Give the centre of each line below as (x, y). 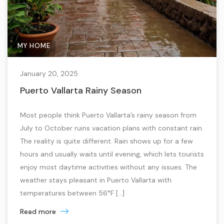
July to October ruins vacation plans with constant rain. (112, 128)
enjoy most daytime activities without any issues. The (108, 167)
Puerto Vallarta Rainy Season (81, 90)
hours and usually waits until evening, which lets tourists (112, 154)
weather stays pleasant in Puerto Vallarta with (96, 180)
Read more (39, 211)
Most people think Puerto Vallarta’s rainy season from (108, 115)
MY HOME (34, 46)
